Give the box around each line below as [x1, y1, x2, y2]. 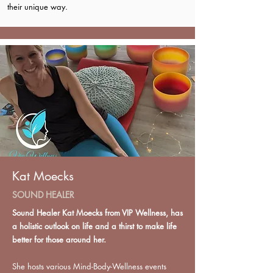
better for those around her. [12, 234, 106, 246]
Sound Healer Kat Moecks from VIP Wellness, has [12, 207, 183, 219]
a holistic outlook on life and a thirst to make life [12, 221, 177, 232]
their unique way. [7, 1, 68, 13]
